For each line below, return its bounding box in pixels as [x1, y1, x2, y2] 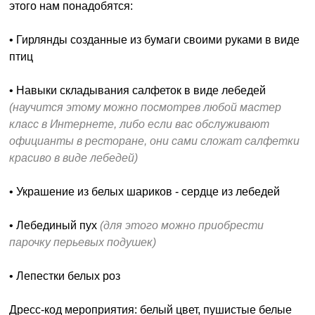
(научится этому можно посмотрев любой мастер [9, 101, 282, 113]
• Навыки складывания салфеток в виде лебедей [9, 84, 266, 96]
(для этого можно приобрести [100, 219, 264, 231]
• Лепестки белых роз [9, 270, 121, 282]
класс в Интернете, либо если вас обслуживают [9, 118, 270, 130]
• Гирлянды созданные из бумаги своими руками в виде [9, 34, 300, 46]
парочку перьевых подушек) [9, 236, 157, 248]
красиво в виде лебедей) [9, 152, 139, 164]
